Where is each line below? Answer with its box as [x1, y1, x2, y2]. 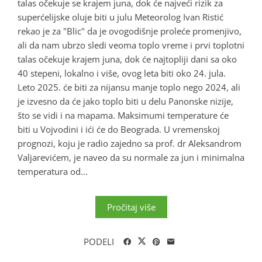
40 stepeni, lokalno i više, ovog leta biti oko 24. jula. [18, 67, 226, 79]
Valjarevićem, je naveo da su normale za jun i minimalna [18, 151, 244, 163]
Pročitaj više [106, 201, 156, 213]
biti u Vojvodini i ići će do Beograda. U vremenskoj [18, 123, 220, 135]
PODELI [84, 235, 114, 247]
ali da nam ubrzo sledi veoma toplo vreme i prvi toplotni [18, 39, 244, 51]
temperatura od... [18, 165, 88, 177]
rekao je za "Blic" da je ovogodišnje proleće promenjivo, [18, 25, 242, 37]
